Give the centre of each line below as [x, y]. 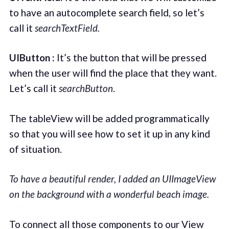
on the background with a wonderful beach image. [109, 194]
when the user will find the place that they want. [113, 73]
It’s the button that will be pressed [130, 58]
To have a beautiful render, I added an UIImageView [112, 179]
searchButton [86, 88]
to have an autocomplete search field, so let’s [107, 12]
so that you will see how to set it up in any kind [109, 133]
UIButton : [32, 58]
